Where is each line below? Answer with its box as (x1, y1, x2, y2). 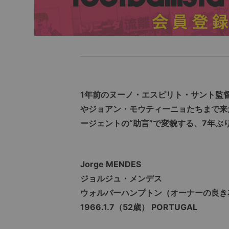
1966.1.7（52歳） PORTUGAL (80, 202, 197, 213)
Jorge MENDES (80, 159, 141, 170)
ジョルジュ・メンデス (80, 173, 162, 184)
